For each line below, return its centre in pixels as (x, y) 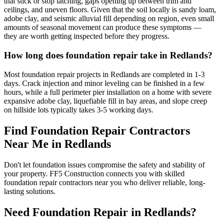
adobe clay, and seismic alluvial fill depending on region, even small (109, 19)
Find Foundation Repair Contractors (97, 130)
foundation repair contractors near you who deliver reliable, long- (105, 182)
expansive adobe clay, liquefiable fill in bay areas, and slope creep (106, 101)
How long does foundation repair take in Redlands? (108, 55)
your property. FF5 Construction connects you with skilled (94, 173)
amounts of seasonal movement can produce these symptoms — (103, 27)
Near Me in (34, 144)
